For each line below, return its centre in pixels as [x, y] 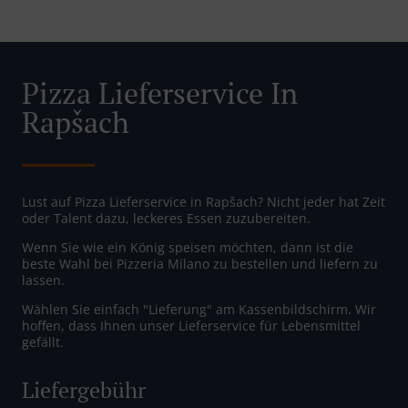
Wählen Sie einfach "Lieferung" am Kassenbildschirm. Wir [199, 310]
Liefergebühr [84, 390]
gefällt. [43, 342]
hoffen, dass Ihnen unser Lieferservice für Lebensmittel [191, 326]
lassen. [43, 280]
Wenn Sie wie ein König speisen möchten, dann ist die [188, 248]
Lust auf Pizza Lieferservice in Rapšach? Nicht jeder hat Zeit [204, 202]
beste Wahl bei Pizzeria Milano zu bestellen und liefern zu [200, 264]
